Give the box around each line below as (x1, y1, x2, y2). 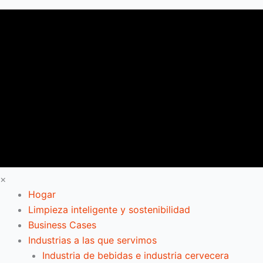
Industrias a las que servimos (28, 234, 157, 246)
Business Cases (28, 218, 96, 231)
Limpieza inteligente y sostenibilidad (28, 203, 190, 215)
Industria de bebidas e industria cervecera (42, 249, 229, 261)
